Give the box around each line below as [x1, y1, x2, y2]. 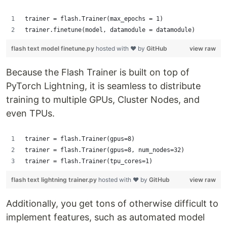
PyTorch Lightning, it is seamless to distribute [6, 81, 201, 91]
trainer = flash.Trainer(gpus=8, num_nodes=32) [25, 146, 184, 154]
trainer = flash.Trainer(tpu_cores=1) [25, 158, 153, 165]
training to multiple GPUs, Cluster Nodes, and [6, 94, 200, 105]
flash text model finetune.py [11, 45, 96, 52]
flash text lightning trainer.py [11, 176, 98, 183]
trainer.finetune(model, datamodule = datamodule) [25, 26, 195, 33]
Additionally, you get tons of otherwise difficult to [6, 198, 218, 209]
